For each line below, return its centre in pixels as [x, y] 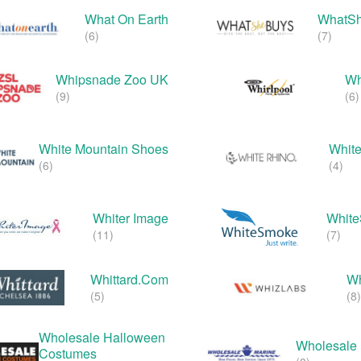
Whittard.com [129, 279]
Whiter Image [131, 218]
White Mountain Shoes [104, 149]
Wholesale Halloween [102, 337]
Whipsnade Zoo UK [112, 80]
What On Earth [127, 19]
